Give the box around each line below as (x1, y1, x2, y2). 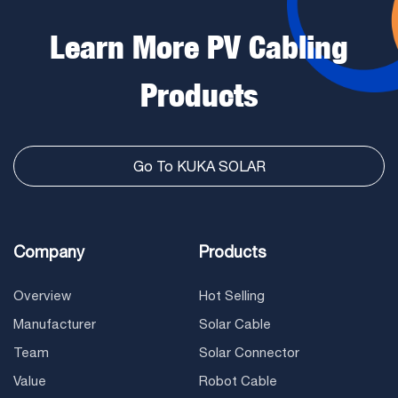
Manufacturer (13, 316, 96, 332)
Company (13, 243, 84, 262)
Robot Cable (199, 373, 277, 389)
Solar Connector (199, 345, 299, 361)
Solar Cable (199, 316, 271, 332)
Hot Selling (199, 288, 265, 304)
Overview (13, 288, 71, 304)
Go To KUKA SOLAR (132, 158, 266, 175)
